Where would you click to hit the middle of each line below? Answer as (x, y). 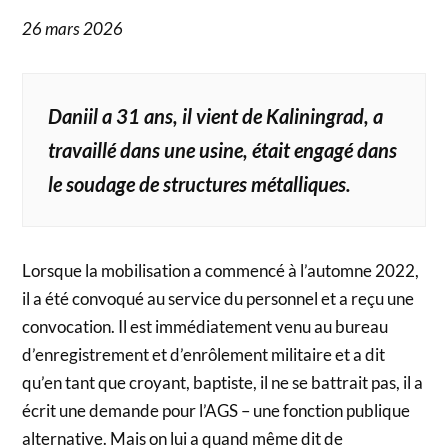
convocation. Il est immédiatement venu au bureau (205, 326)
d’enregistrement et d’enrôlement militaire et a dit (204, 354)
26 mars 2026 (73, 28)
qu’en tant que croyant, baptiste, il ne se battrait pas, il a (223, 382)
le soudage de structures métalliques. (200, 183)
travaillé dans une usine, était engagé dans (223, 149)
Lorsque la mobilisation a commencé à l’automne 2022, (221, 270)
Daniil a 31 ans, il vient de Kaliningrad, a (216, 115)
